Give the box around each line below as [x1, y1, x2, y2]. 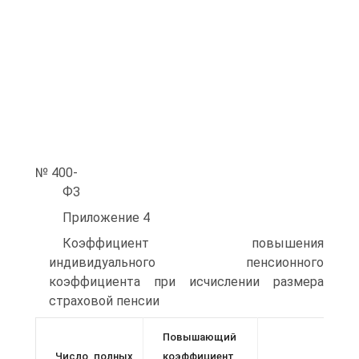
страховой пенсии [49, 292, 159, 309]
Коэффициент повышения [63, 235, 324, 251]
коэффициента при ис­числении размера [49, 273, 324, 289]
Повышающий [163, 330, 236, 343]
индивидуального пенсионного [49, 254, 324, 270]
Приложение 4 [63, 209, 150, 225]
